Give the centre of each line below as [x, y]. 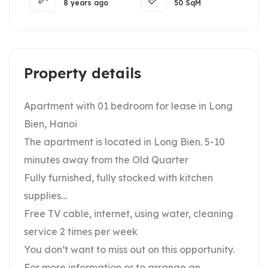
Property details [83, 73]
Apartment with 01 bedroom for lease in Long [128, 106]
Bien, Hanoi [51, 124]
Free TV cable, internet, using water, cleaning [129, 214]
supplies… [45, 196]
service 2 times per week [81, 232]
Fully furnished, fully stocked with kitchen [118, 178]
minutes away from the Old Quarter [106, 160]
